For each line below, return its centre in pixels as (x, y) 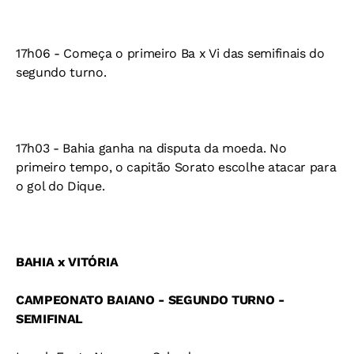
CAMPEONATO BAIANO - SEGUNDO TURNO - (150, 300)
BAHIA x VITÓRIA (67, 262)
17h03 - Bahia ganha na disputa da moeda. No (151, 148)
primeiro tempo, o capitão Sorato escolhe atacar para (176, 167)
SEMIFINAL (50, 319)
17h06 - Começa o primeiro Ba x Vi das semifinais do (170, 53)
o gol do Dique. (60, 186)
